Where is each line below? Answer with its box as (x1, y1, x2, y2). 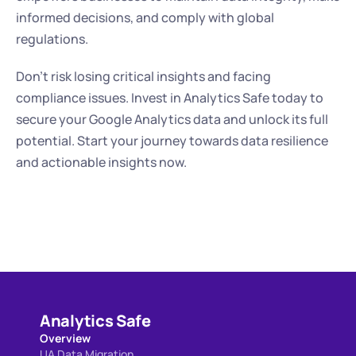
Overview (40, 331, 91, 346)
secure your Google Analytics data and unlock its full (16, 110, 328, 128)
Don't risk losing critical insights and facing (16, 68, 271, 85)
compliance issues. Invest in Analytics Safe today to (16, 89, 323, 106)
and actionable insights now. (16, 153, 187, 171)
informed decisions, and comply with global (16, 9, 274, 26)
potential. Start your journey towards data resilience (16, 132, 328, 149)
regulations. (16, 30, 88, 48)
